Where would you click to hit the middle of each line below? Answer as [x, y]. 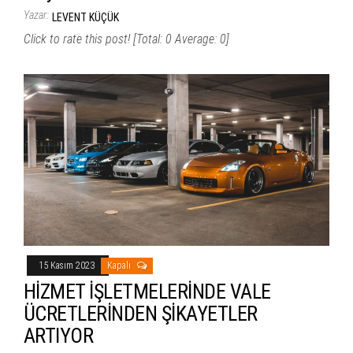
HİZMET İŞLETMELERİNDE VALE [147, 291]
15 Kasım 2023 [68, 265]
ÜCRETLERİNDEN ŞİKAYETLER [141, 313]
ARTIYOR [59, 335]
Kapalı [120, 265]
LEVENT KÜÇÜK [85, 17]
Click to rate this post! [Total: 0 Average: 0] [126, 39]
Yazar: [36, 15]
